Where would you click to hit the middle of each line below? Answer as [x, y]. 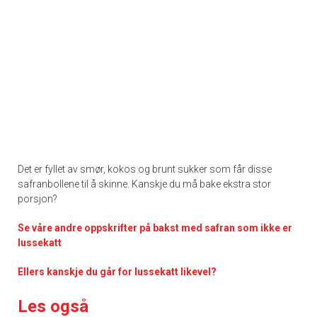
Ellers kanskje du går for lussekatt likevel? [117, 271]
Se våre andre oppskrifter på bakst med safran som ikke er [155, 227]
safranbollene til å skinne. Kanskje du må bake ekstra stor [144, 184]
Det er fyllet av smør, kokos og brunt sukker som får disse [145, 169]
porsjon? [38, 198]
